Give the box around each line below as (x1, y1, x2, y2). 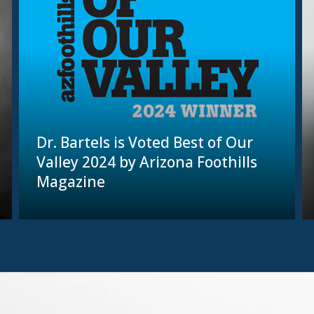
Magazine (36, 172, 106, 192)
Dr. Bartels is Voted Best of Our (36, 132, 254, 153)
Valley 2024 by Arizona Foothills (36, 152, 258, 172)
